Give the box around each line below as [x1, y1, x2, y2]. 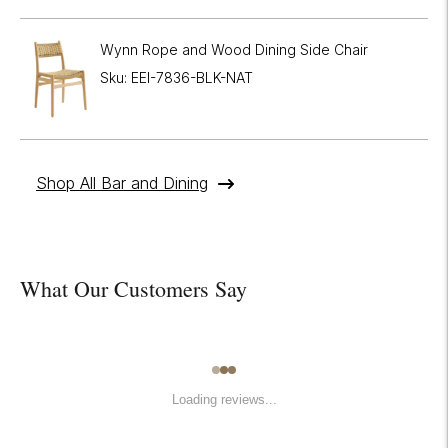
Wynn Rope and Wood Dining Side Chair [100, 40, 368, 58]
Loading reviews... [171, 391, 277, 407]
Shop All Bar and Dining [36, 172, 208, 193]
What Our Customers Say [20, 273, 247, 303]
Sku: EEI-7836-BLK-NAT [100, 68, 253, 86]
